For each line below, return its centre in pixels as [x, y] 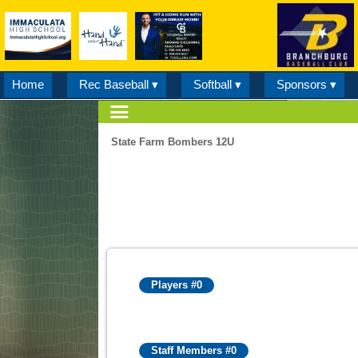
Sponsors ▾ [306, 84]
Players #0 [177, 285]
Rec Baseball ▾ [118, 84]
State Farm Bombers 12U [173, 142]
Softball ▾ [217, 84]
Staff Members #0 [194, 350]
